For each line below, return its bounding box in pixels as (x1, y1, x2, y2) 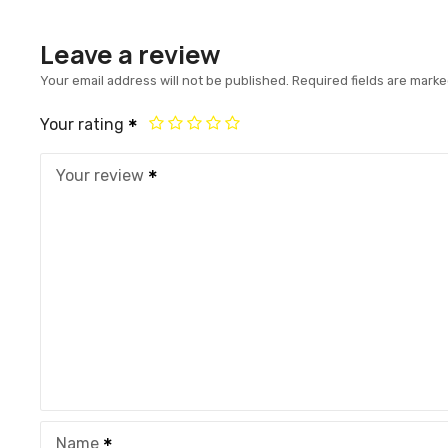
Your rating (40, 115, 128, 135)
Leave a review (40, 36, 221, 72)
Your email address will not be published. (40, 73, 289, 89)
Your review (56, 166, 144, 186)
